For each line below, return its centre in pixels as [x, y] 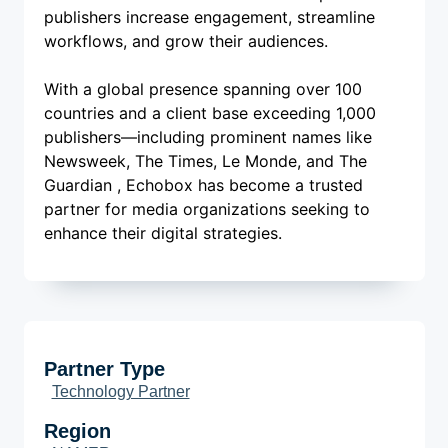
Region [77, 431]
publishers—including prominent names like [207, 137]
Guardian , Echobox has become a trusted [203, 185]
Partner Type [104, 369]
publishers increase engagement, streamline [209, 17]
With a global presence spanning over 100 [202, 89]
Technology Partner [120, 392]
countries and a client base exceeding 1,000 [209, 113]
